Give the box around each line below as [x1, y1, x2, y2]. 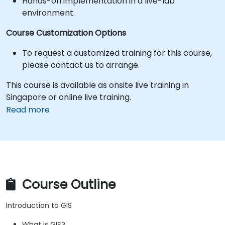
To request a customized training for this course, [22, 47, 212, 59]
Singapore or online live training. [6, 91, 131, 103]
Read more [6, 104, 50, 116]
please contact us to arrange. [22, 59, 140, 71]
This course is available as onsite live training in [6, 79, 189, 91]
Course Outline [19, 176, 116, 194]
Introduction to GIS [6, 200, 72, 211]
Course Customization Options [6, 27, 126, 39]
